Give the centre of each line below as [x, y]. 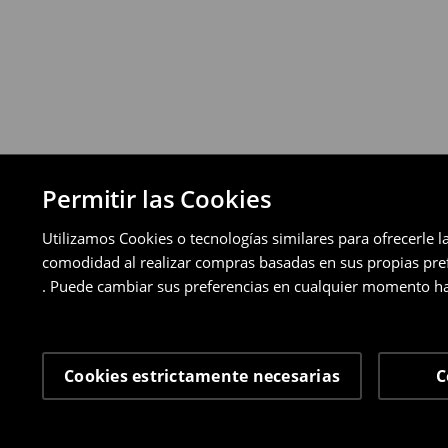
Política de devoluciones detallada [294, 37]
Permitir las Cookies [157, 198]
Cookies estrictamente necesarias [202, 376]
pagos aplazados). [212, 16]
